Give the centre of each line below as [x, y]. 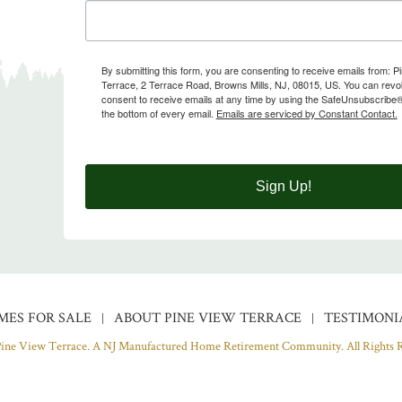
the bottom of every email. [158, 113]
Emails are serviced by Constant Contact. [306, 113]
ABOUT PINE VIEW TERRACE [207, 317]
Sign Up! [283, 186]
